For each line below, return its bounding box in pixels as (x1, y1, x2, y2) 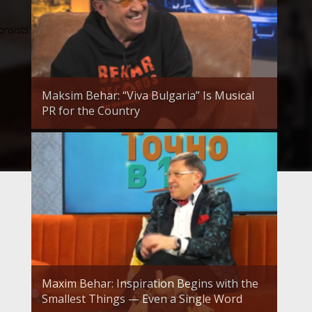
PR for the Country (42, 103, 140, 119)
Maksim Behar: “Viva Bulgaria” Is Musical (42, 88, 254, 104)
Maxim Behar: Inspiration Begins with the (42, 276, 258, 292)
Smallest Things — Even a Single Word (42, 291, 242, 307)
